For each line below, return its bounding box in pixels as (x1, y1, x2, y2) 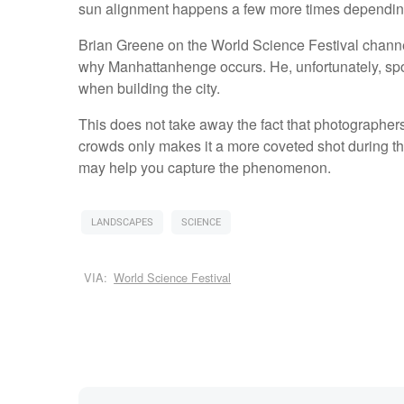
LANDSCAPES (90, 215, 153, 231)
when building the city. (78, 78, 220, 99)
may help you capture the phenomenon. (78, 157, 331, 179)
